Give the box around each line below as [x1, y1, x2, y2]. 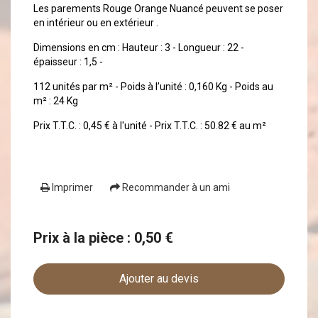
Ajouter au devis [119, 271, 199, 285]
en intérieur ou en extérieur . [33, 17, 159, 29]
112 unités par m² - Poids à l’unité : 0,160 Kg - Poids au [33, 81, 274, 93]
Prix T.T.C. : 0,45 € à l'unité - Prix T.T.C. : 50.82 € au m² [33, 120, 267, 132]
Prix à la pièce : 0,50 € [33, 229, 174, 246]
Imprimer [50, 182, 94, 194]
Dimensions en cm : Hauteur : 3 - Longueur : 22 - [33, 42, 245, 54]
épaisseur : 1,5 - [33, 56, 104, 68]
